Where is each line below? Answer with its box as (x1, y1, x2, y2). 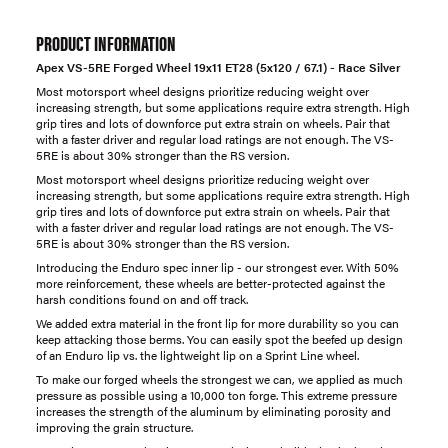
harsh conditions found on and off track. (36, 289, 248, 308)
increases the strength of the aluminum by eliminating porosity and (36, 401, 391, 420)
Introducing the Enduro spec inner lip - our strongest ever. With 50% (36, 257, 399, 276)
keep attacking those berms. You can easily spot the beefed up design (36, 329, 403, 348)
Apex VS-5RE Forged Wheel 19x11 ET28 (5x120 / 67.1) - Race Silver (36, 57, 401, 76)
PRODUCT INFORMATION (36, 27, 176, 57)
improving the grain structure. (36, 417, 193, 436)
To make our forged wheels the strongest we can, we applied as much (36, 369, 403, 388)
